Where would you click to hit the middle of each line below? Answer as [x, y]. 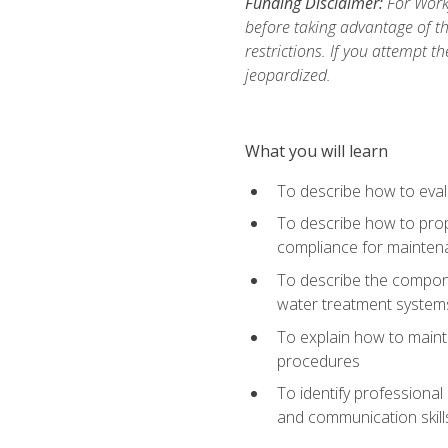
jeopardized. [287, 74]
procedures [318, 360]
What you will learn [316, 150]
